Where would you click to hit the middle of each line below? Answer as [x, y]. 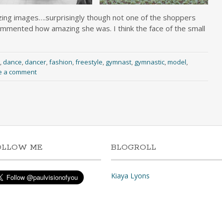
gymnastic [149, 62]
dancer [35, 62]
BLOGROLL [134, 148]
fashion [60, 62]
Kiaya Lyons [130, 176]
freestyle [89, 62]
